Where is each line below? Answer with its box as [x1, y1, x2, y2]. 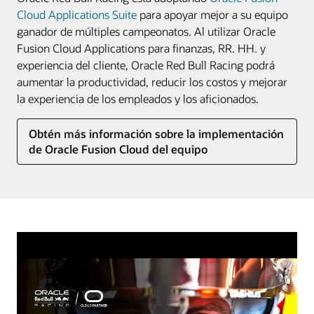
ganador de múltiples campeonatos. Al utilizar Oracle [17, 23, 275, 39]
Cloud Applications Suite [17, 6, 137, 22]
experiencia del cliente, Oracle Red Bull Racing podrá [17, 57, 275, 72]
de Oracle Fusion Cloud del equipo [29, 141, 207, 156]
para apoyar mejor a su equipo [137, 6, 288, 22]
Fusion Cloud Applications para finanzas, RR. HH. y [17, 40, 266, 55]
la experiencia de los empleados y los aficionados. [17, 90, 259, 106]
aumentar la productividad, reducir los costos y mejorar [17, 74, 287, 89]
